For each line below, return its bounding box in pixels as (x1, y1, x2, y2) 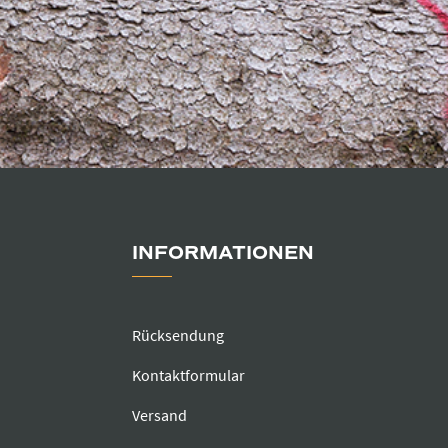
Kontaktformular (132, 365, 245, 386)
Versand (132, 405, 187, 426)
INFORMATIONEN (132, 241, 314, 266)
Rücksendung (132, 325, 224, 346)
